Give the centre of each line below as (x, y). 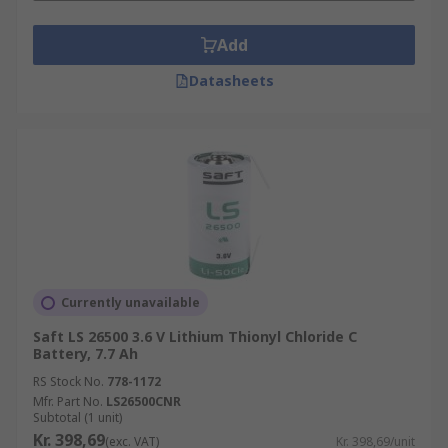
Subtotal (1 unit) (77, 417)
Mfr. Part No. (68, 401)
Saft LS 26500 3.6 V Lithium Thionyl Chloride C (195, 336)
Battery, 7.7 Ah (85, 353)
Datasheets (231, 80)
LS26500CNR (143, 401)
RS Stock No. (68, 381)
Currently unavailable (130, 302)
